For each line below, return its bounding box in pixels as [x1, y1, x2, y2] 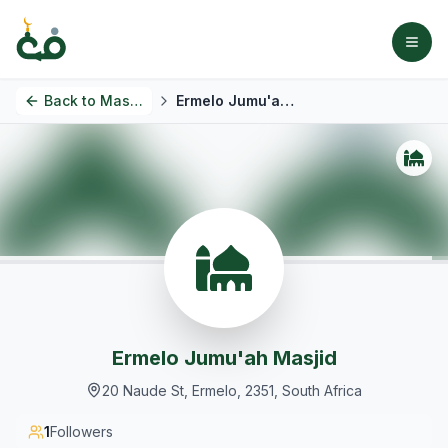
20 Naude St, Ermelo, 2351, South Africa [102, 382, 362, 399]
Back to [44, 92, 96, 109]
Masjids [100, 92, 130, 109]
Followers [50, 423, 113, 440]
